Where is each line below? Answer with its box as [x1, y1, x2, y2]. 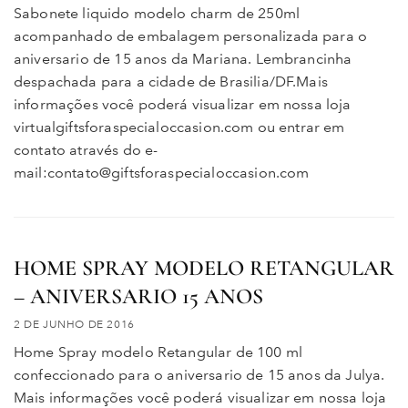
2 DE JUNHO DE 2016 [14, 318, 135, 331]
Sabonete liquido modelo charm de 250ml [14, 4, 300, 22]
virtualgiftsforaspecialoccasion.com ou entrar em [14, 117, 345, 136]
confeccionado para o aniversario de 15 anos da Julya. [14, 366, 385, 384]
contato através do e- [14, 140, 158, 158]
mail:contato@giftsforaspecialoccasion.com [14, 163, 310, 181]
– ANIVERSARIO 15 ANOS [14, 283, 263, 311]
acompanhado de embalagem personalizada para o [14, 26, 368, 45]
